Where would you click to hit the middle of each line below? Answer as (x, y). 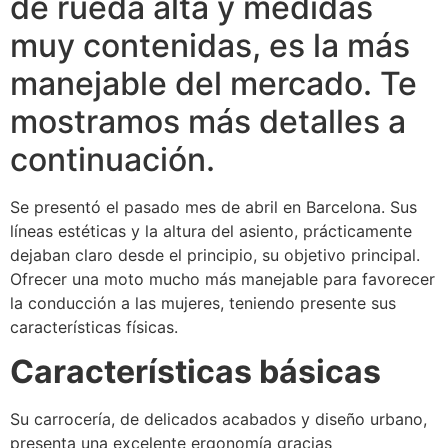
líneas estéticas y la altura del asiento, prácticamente (211, 231)
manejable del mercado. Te (213, 83)
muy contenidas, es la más (210, 45)
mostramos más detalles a (208, 121)
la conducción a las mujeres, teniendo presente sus (203, 303)
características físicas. (94, 327)
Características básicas (195, 372)
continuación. (112, 159)
